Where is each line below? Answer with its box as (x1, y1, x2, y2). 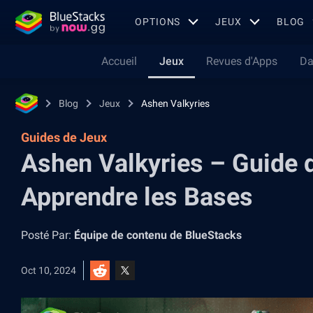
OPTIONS (135, 15, 181, 27)
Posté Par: (21, 228, 74, 242)
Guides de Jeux (21, 130, 107, 145)
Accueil (101, 54, 137, 68)
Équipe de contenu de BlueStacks (74, 228, 242, 242)
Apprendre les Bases (21, 182, 253, 212)
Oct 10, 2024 (21, 265, 76, 276)
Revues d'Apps (206, 54, 277, 68)
